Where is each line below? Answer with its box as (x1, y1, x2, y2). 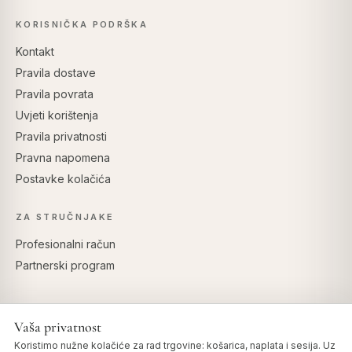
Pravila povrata (16, 86, 93, 101)
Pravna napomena (16, 150, 110, 164)
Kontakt (16, 44, 54, 58)
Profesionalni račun (16, 236, 115, 251)
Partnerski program (16, 258, 115, 272)
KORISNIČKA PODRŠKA (16, 18, 148, 30)
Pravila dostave (16, 65, 96, 79)
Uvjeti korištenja (16, 108, 98, 122)
